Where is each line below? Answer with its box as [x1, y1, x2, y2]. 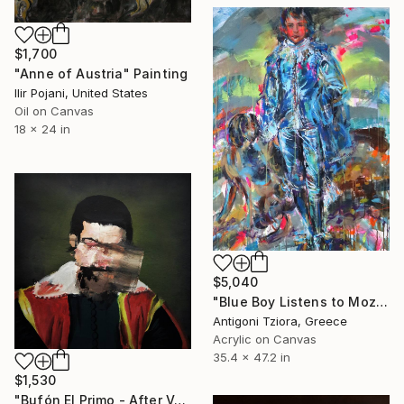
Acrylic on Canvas [213, 332, 317, 347]
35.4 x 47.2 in [213, 350, 290, 365]
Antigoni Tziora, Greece [213, 314, 347, 329]
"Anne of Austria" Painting [14, 66, 188, 81]
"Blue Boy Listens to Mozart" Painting [375, 294, 388, 310]
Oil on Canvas [14, 104, 94, 118]
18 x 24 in [14, 122, 70, 136]
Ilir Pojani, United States [14, 86, 148, 100]
